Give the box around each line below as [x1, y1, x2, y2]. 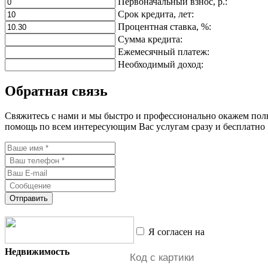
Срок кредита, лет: [118, 8, 194, 19]
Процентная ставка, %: [118, 21, 211, 32]
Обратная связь [5, 83, 108, 99]
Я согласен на [146, 227, 207, 237]
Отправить [10, 194, 48, 203]
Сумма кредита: [118, 33, 182, 44]
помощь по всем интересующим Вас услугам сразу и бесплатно [5, 121, 265, 132]
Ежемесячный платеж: [118, 46, 209, 57]
